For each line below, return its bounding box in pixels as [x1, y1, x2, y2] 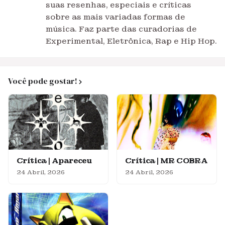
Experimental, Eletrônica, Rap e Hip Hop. [46, 36, 217, 46]
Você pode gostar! [8, 75, 77, 86]
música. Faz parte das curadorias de [46, 24, 197, 34]
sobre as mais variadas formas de [46, 12, 185, 22]
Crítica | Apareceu [17, 156, 92, 166]
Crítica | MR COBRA [125, 156, 208, 166]
